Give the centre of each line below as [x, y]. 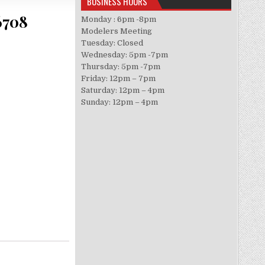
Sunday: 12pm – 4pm [120, 102]
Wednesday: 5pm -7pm [125, 55]
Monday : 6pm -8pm [119, 19]
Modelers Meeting [117, 31]
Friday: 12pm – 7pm [119, 78]
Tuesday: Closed [112, 43]
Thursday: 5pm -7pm [121, 67]
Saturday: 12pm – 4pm [123, 90]
